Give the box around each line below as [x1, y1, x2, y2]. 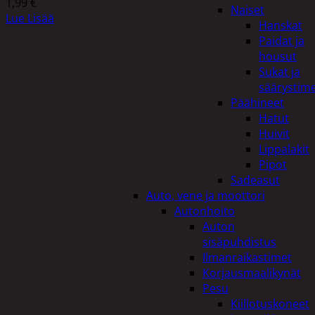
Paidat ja [259, 33, 304, 49]
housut [259, 49, 297, 64]
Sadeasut [231, 172, 280, 188]
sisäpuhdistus [202, 234, 276, 250]
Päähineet [231, 95, 284, 110]
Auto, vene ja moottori [146, 188, 265, 203]
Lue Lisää [6, 10, 54, 26]
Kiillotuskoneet [231, 296, 309, 311]
